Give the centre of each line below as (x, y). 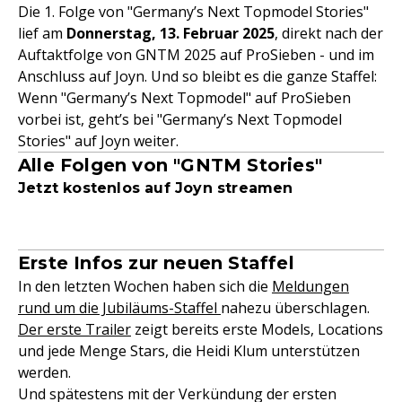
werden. (44, 372)
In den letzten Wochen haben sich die (145, 286)
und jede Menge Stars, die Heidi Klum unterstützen (189, 351)
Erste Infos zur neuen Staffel (156, 263)
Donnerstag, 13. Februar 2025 (170, 33)
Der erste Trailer (74, 329)
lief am (42, 33)
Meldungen (310, 286)
